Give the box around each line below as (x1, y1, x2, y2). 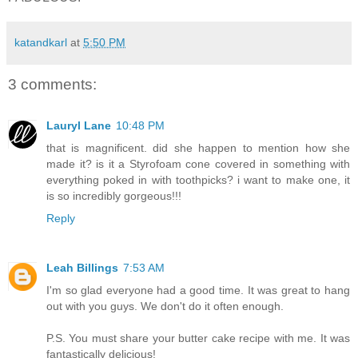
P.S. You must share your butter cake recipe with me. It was (46, 332, 350, 345)
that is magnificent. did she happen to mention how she (46, 141, 350, 155)
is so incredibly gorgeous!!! (46, 189, 181, 203)
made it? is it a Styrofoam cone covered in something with (46, 157, 350, 171)
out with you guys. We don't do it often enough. (46, 300, 284, 313)
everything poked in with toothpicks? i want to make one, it (46, 173, 350, 187)
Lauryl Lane (46, 119, 111, 133)
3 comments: (8, 75, 97, 93)
